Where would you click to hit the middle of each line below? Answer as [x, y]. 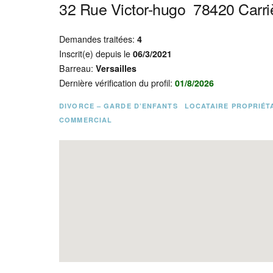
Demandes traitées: [98, 39]
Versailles [116, 68]
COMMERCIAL [86, 120]
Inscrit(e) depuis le [96, 54]
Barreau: [78, 68]
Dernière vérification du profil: [117, 83]
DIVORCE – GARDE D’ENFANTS [119, 106]
